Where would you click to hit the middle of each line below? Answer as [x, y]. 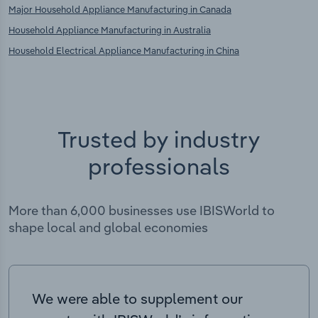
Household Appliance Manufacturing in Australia [110, 29]
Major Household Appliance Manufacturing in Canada [120, 9]
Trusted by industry [159, 139]
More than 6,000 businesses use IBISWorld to [142, 210]
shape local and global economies [108, 227]
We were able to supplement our [137, 298]
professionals [159, 166]
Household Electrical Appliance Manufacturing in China [124, 50]
